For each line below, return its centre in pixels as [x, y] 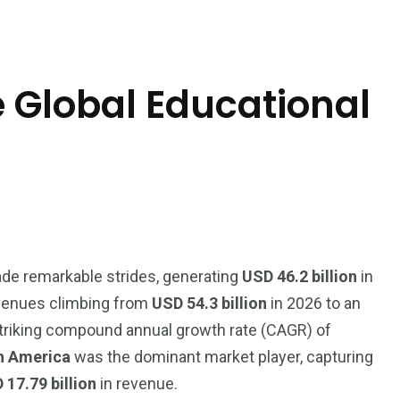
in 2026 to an [314, 303]
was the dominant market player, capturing [222, 357]
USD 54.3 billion [209, 303]
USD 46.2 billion [300, 276]
